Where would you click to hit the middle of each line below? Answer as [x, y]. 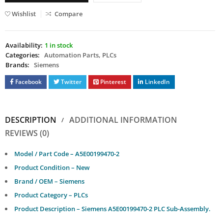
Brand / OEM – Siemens [49, 181]
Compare [69, 14]
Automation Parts [71, 55]
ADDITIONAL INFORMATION [123, 120]
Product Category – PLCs [51, 195]
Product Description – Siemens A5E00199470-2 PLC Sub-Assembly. [112, 209]
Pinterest [113, 82]
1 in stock [59, 45]
